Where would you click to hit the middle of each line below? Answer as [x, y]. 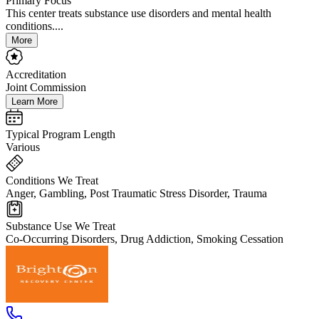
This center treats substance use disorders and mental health [138, 14]
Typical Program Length [61, 135]
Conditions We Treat [52, 181]
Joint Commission [46, 88]
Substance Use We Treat [61, 226]
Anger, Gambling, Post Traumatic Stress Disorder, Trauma [136, 194]
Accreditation [36, 75]
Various [23, 147]
